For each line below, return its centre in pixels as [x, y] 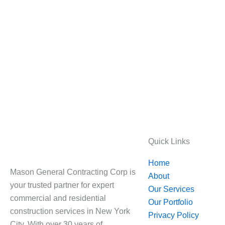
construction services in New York [70, 211]
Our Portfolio [171, 202]
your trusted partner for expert [62, 185]
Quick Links [169, 142]
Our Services [171, 189]
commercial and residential [58, 198]
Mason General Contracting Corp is [73, 172]
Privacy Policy [174, 215]
